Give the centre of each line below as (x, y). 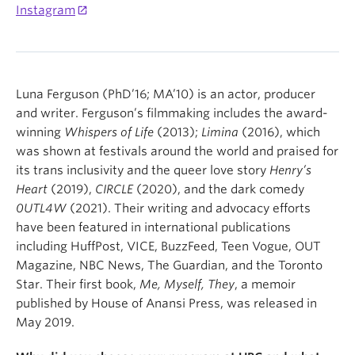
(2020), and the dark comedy (219, 189)
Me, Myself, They (187, 284)
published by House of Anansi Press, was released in (166, 303)
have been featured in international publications (153, 227)
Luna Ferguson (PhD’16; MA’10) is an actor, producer (166, 94)
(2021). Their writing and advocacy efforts (189, 208)
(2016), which (279, 132)
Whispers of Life (109, 132)
